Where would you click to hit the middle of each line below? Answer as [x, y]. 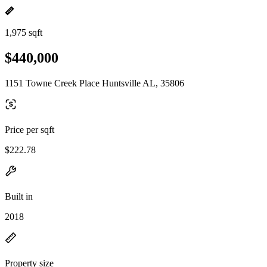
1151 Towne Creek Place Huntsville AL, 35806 [94, 83]
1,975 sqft [24, 32]
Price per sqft [30, 129]
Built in [19, 196]
